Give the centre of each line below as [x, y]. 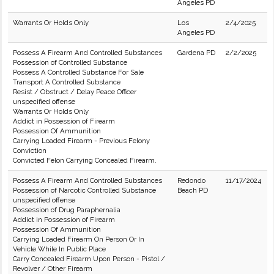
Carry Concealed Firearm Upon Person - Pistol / [89, 259]
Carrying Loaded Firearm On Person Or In [79, 239]
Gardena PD [196, 53]
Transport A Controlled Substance [67, 82]
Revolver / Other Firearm [53, 268]
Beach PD [193, 190]
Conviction [30, 150]
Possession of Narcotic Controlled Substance [84, 190]
